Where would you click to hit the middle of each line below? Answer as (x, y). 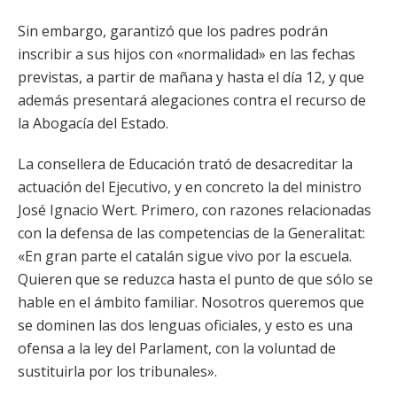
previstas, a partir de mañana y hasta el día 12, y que (191, 77)
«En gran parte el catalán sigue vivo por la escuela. (185, 256)
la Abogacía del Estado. (93, 123)
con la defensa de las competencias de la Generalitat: (191, 233)
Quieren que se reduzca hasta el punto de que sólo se (195, 279)
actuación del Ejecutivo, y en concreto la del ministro (190, 187)
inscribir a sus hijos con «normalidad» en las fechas (187, 54)
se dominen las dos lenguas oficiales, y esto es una (185, 325)
